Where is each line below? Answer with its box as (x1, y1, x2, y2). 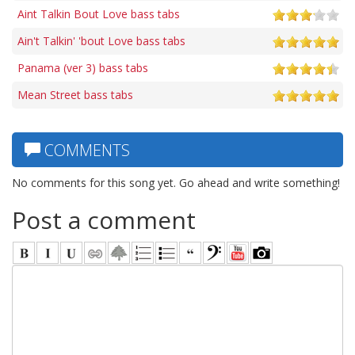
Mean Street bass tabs (17, 86, 133, 102)
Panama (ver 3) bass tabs (17, 59, 148, 75)
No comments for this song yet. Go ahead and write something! (12, 174, 340, 190)
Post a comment (12, 203, 196, 236)
